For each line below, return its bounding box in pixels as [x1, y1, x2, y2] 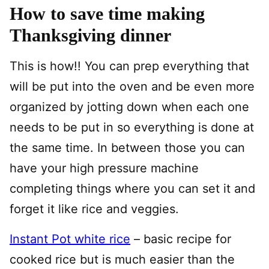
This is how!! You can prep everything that [10, 58, 249, 73]
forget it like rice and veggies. [10, 201, 179, 216]
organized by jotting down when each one [10, 99, 249, 114]
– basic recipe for [130, 231, 231, 246]
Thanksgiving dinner [10, 25, 171, 45]
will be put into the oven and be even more [10, 79, 255, 94]
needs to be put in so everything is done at [10, 119, 254, 134]
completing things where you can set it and [10, 181, 255, 196]
